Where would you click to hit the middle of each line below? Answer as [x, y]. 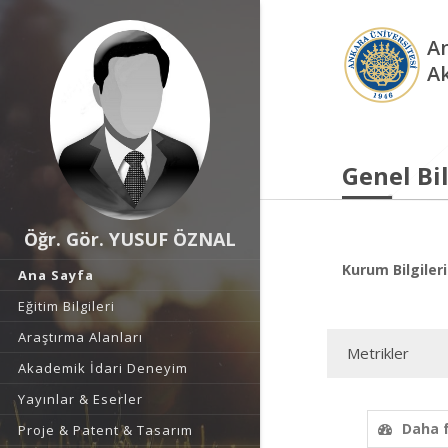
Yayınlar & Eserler [80, 399]
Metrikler [378, 353]
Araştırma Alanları [80, 337]
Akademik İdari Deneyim [103, 368]
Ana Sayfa [56, 275]
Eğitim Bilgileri [66, 306]
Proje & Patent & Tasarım [105, 430]
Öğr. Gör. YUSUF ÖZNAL [130, 239]
